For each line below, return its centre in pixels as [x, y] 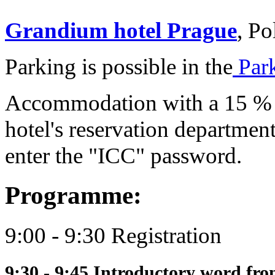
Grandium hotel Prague [121, 30]
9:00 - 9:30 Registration [113, 235]
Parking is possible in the [119, 66]
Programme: [73, 195]
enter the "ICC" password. [123, 155]
